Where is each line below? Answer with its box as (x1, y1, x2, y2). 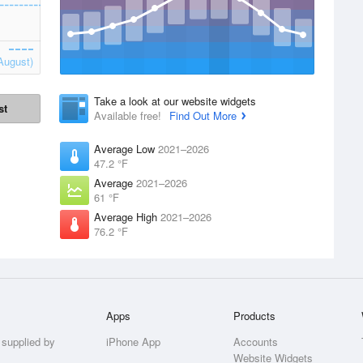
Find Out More (169, 108, 237, 123)
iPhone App (106, 334, 161, 349)
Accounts (233, 334, 279, 349)
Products (233, 308, 276, 323)
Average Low (94, 141, 158, 156)
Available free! (94, 108, 164, 123)
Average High (94, 209, 160, 224)
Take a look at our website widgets (94, 93, 256, 109)
